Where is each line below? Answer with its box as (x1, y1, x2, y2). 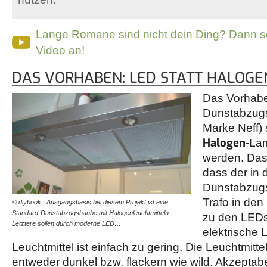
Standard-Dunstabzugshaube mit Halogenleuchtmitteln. (12, 209, 170, 216)
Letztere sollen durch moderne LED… (12, 219, 121, 227)
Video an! (36, 44, 85, 57)
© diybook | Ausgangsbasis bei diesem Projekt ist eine (12, 198, 168, 206)
